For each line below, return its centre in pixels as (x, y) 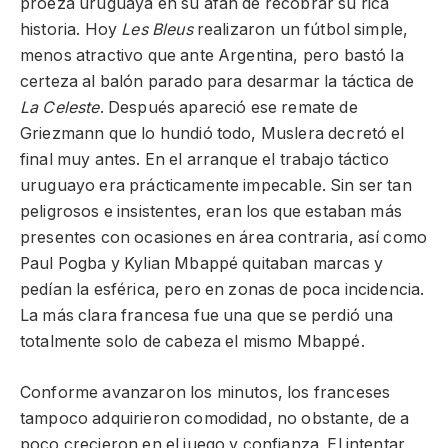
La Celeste (60, 108)
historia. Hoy (71, 30)
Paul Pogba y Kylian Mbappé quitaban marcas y (202, 264)
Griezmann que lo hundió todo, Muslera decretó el (212, 134)
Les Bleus (157, 30)
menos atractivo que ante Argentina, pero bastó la (212, 56)
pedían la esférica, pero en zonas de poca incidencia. (222, 290)
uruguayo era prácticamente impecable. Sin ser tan (216, 186)
